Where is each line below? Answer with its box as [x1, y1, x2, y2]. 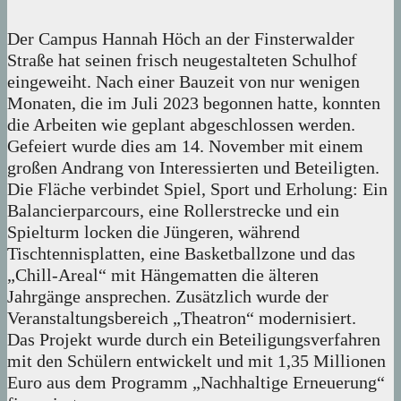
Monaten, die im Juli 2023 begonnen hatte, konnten [7, 93, 380, 114]
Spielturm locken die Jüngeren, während [7, 222, 300, 243]
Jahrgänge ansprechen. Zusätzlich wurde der [7, 286, 328, 307]
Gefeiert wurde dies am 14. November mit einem [7, 136, 363, 157]
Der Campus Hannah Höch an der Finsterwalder [7, 29, 354, 49]
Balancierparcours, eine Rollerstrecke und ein [7, 200, 339, 221]
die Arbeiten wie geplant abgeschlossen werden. [7, 115, 355, 135]
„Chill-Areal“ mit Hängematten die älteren [7, 265, 319, 286]
